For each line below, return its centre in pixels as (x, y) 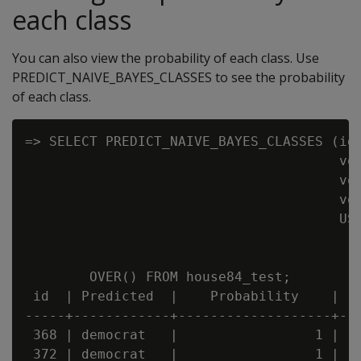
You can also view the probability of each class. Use (166, 58)
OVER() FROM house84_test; (158, 277)
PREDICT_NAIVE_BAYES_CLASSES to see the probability (178, 77)
